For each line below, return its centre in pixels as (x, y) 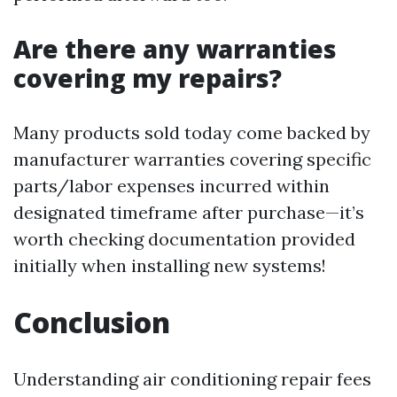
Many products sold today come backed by (192, 133)
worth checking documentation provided (184, 239)
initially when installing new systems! (170, 266)
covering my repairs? (148, 78)
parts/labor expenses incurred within (171, 186)
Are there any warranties (175, 49)
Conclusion (92, 323)
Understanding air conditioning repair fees (192, 379)
